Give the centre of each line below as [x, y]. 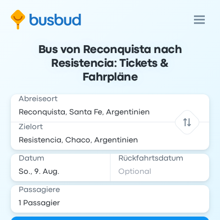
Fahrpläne [110, 78]
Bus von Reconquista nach [110, 50]
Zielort [31, 127]
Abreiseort [38, 99]
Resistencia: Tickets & [110, 64]
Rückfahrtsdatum [151, 159]
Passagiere [40, 190]
